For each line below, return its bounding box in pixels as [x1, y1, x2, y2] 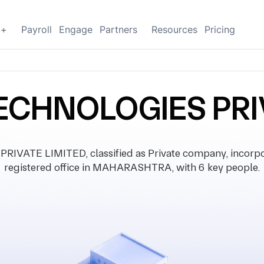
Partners [100, 24, 137, 35]
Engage [59, 24, 93, 35]
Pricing [204, 24, 235, 35]
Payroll [21, 24, 52, 35]
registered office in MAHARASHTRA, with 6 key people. [4, 161, 260, 173]
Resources [151, 24, 197, 35]
